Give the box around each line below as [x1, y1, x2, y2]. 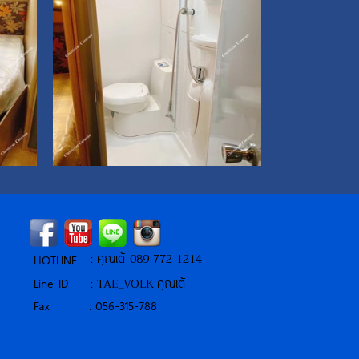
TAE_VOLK [96, 273, 154, 293]
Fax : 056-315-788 [34, 296, 158, 314]
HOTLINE [34, 250, 78, 268]
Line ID [34, 273, 70, 292]
